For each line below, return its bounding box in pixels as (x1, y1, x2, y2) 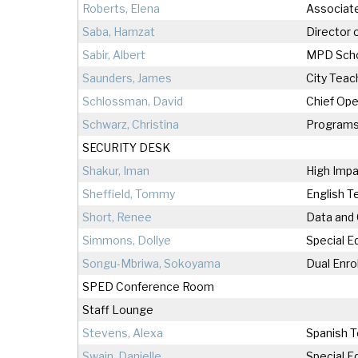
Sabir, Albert (82, 48, 145, 62)
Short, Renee (82, 210, 152, 225)
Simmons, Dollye (82, 233, 171, 248)
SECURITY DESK (82, 141, 170, 155)
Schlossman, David (82, 94, 183, 109)
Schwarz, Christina (82, 117, 179, 132)
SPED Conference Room (82, 280, 214, 294)
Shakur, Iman (82, 164, 149, 178)
